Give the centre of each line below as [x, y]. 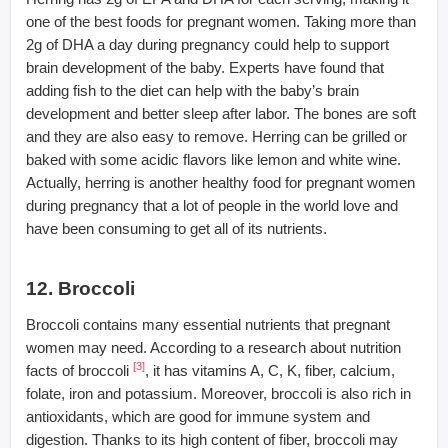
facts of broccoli [79, 370]
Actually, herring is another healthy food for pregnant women [220, 182]
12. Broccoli [80, 288]
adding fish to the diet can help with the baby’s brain [192, 90]
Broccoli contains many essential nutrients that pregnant [208, 324]
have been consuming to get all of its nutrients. [176, 228]
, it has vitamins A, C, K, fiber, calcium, [270, 370]
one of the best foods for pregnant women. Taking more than [221, 21]
